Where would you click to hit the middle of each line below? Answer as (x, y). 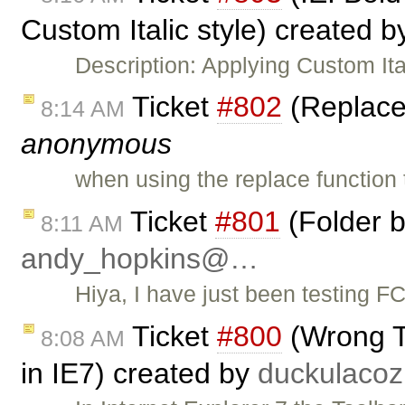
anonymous (96, 144)
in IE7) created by (139, 373)
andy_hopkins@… (140, 259)
